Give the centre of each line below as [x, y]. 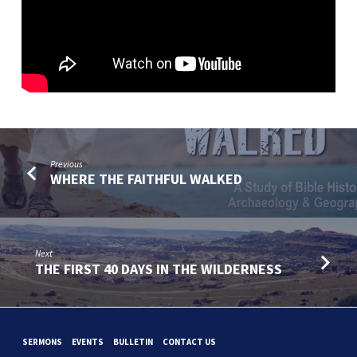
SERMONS [43, 341]
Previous [67, 164]
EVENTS [88, 341]
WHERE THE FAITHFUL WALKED [147, 179]
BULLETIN [133, 341]
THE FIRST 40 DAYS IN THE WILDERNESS [159, 269]
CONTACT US [189, 341]
